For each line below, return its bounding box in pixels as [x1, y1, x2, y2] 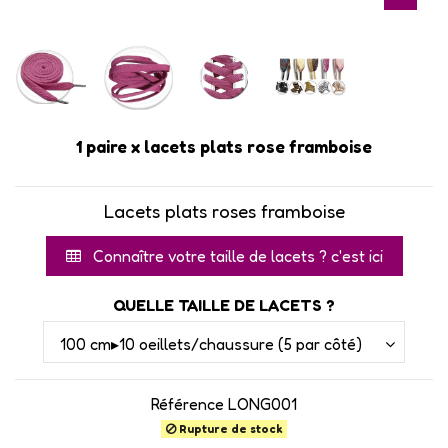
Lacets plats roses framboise [103, 200, 345, 223]
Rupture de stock [175, 421, 283, 437]
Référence [151, 394, 224, 415]
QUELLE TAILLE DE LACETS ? [113, 295, 335, 316]
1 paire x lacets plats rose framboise [76, 136, 372, 158]
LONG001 [228, 394, 297, 415]
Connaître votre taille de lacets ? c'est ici [88, 246, 383, 267]
